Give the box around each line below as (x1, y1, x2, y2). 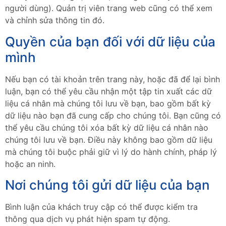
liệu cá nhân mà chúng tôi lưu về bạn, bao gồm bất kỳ (5, 98, 211, 108)
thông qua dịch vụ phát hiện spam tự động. (5, 214, 170, 224)
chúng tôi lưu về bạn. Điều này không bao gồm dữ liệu (5, 134, 212, 145)
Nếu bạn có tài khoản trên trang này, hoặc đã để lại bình (5, 74, 220, 84)
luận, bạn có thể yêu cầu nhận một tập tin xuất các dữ (5, 86, 212, 96)
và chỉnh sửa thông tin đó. (5, 15, 104, 26)
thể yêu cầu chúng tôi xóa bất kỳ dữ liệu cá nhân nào (5, 122, 208, 133)
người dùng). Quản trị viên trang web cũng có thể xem (5, 3, 212, 14)
